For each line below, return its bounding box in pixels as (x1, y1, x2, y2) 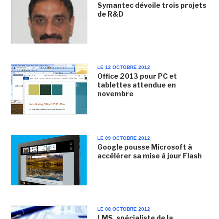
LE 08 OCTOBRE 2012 (97, 206, 150, 212)
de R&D (97, 9, 124, 18)
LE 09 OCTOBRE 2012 (97, 135, 150, 141)
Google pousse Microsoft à (97, 143, 192, 151)
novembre (97, 89, 133, 98)
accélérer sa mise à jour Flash (97, 152, 202, 160)
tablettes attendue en (97, 80, 176, 89)
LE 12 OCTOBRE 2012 (97, 64, 150, 70)
